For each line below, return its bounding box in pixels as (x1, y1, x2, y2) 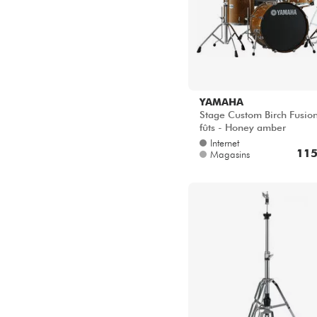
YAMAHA (200, 96, 243, 108)
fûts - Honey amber (200, 122, 286, 134)
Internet (210, 137, 239, 149)
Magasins (210, 149, 250, 161)
